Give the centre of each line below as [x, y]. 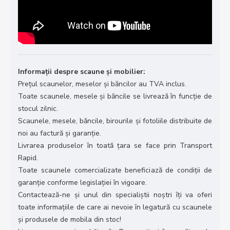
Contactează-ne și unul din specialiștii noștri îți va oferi [115, 195]
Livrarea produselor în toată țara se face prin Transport [115, 145]
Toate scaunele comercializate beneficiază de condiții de [115, 170]
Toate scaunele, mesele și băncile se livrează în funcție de [115, 96]
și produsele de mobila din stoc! [70, 219]
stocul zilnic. [38, 108]
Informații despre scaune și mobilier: [82, 71]
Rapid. [28, 158]
